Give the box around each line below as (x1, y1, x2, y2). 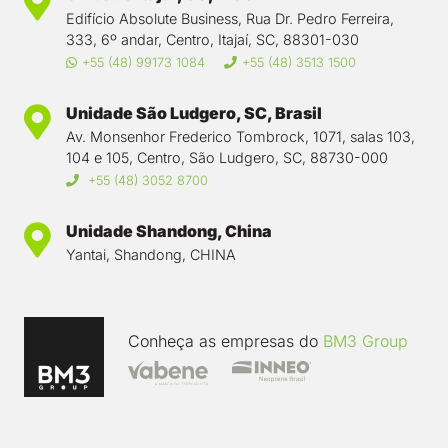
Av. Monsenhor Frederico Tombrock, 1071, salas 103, (66, 127, 415, 145)
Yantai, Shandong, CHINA (66, 246, 236, 264)
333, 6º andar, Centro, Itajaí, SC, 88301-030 (66, 30, 359, 48)
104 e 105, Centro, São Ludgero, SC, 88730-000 (66, 148, 388, 166)
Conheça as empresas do (128, 331, 323, 352)
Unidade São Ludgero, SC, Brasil (66, 102, 322, 123)
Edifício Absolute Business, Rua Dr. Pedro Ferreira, (66, 9, 394, 27)
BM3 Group (323, 331, 408, 352)
